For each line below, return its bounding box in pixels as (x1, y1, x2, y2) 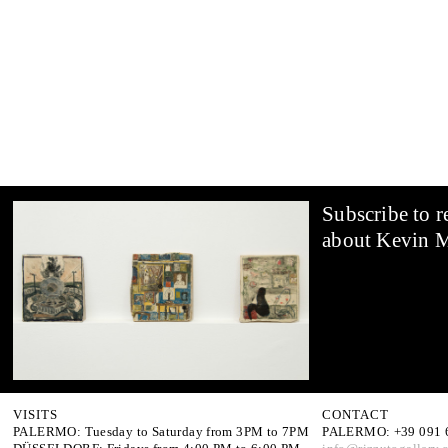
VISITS (13, 406, 58, 422)
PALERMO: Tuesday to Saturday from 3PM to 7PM (13, 423, 310, 439)
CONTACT (322, 406, 389, 422)
